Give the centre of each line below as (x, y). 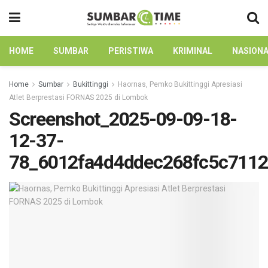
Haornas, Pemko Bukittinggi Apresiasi (180, 84)
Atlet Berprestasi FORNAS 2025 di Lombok (78, 98)
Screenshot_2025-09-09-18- (123, 119)
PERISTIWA (131, 51)
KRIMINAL (193, 51)
